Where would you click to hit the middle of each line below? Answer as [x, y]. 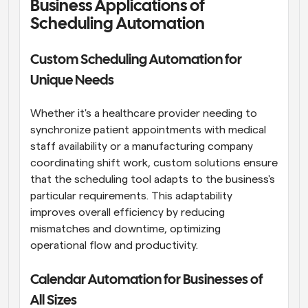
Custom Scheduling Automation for [136, 60]
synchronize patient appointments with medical [148, 130]
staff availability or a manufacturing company [142, 146]
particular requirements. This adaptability [131, 196]
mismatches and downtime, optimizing [125, 229]
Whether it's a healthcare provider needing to [144, 113]
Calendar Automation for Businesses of [146, 280]
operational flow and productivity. [114, 245]
